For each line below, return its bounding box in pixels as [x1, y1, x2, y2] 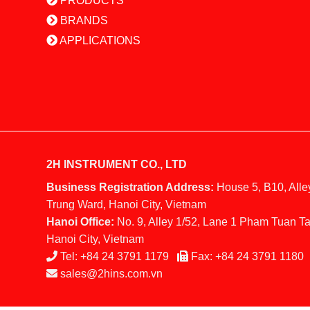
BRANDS [57, 14, 108, 26]
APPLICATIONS [57, 34, 140, 46]
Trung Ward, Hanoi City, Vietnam [46, 199, 206, 211]
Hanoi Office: [46, 216, 114, 228]
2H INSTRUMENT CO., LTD [46, 158, 187, 171]
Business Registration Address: [46, 181, 214, 194]
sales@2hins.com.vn [60, 268, 163, 280]
